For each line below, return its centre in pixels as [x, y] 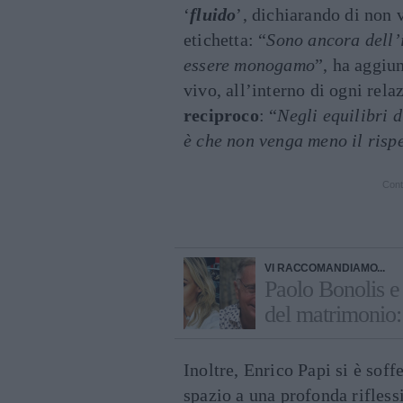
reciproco [221, 115]
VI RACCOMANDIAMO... [325, 268]
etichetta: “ [225, 39]
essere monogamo [249, 64]
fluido [213, 14]
